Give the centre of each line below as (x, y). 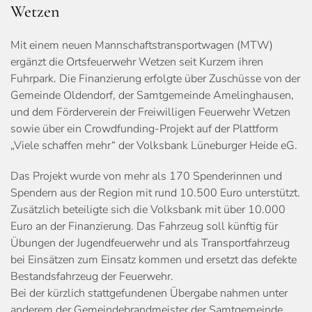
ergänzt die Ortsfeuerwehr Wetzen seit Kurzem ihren (137, 62)
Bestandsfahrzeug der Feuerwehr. (92, 276)
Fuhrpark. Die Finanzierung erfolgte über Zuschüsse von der (155, 78)
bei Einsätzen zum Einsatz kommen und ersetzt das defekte (154, 259)
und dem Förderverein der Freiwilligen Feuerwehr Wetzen (150, 112)
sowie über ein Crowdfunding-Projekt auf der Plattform (145, 128)
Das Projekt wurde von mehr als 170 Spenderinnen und (146, 176)
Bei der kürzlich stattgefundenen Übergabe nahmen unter (149, 293)
